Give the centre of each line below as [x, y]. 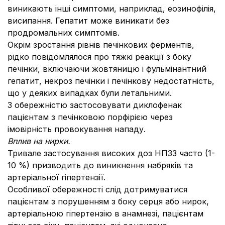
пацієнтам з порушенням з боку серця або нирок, [108, 201]
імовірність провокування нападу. [77, 129]
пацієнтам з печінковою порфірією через [90, 117]
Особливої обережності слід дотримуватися [97, 189]
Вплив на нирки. [39, 141]
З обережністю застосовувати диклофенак [95, 105]
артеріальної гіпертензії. [57, 177]
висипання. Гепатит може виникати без [88, 21]
